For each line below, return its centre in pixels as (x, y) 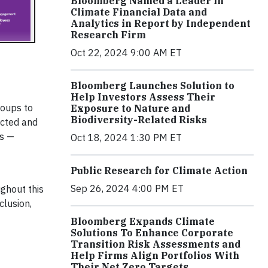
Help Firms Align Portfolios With (155, 255)
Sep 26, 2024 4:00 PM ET (127, 188)
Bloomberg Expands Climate (143, 221)
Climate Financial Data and (139, 12)
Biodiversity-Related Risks (139, 119)
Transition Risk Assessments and (156, 244)
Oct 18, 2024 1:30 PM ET (126, 137)
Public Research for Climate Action (159, 170)
